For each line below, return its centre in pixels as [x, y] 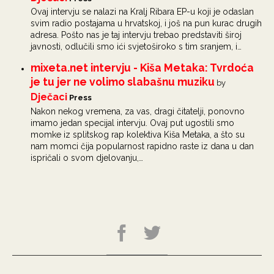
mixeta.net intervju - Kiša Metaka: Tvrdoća [142, 68]
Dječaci [49, 97]
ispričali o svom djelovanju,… [87, 157]
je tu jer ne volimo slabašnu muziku [123, 82]
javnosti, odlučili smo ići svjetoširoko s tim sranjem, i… [136, 47]
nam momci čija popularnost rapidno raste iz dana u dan [142, 146]
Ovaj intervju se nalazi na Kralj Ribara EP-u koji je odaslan [142, 12]
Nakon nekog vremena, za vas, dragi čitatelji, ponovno [138, 111]
